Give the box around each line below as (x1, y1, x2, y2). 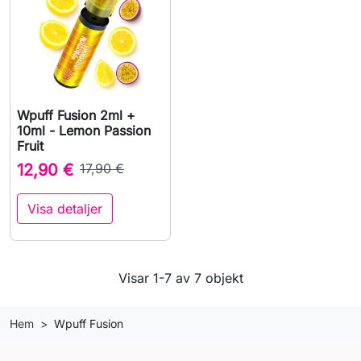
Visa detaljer (27, 201, 102, 218)
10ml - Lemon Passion (17, 122, 151, 139)
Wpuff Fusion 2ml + (17, 107, 135, 124)
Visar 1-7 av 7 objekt (118, 270, 243, 287)
